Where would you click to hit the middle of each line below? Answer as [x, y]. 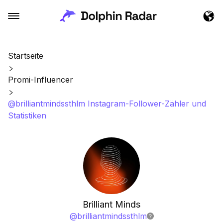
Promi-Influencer [41, 80]
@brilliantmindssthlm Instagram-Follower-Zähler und [107, 104]
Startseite [26, 56]
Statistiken [27, 115]
